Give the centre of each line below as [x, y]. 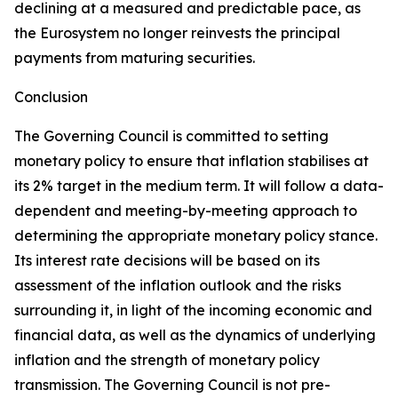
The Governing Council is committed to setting [171, 136]
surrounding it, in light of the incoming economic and [193, 310]
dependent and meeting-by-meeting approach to [186, 211]
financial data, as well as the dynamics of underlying [195, 335]
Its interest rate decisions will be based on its [167, 260]
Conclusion [51, 97]
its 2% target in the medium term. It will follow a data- [199, 186]
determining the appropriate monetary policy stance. [196, 235]
